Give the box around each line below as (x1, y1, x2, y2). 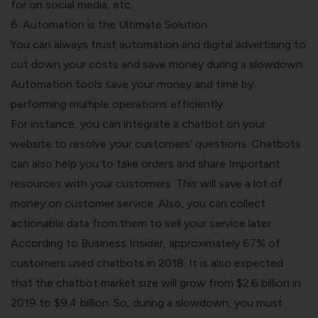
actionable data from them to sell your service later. (11, 216, 276, 230)
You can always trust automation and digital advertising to (11, 37, 306, 51)
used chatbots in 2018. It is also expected (66, 256, 283, 270)
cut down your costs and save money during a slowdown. (11, 57, 305, 71)
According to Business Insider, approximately (11, 236, 243, 250)
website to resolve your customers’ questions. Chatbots (11, 136, 301, 150)
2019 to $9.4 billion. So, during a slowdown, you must (11, 295, 283, 309)
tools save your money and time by (72, 77, 253, 91)
